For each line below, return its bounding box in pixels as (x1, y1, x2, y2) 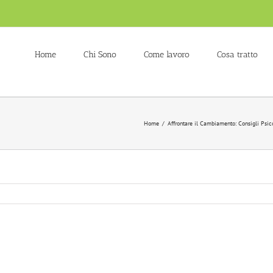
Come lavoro (144, 49, 190, 60)
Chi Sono (83, 49, 116, 60)
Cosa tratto (217, 49, 258, 60)
